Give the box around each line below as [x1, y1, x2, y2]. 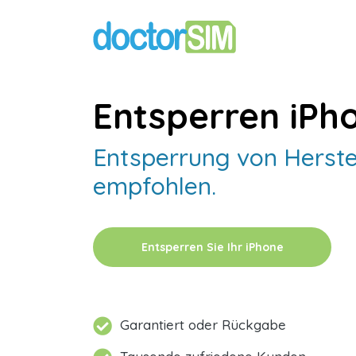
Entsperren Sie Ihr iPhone [141, 240, 284, 254]
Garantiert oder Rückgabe [120, 316, 286, 333]
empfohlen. [93, 171, 216, 201]
